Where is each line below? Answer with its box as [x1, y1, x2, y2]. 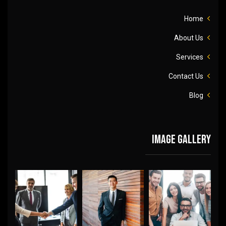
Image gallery [152, 132, 211, 147]
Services [176, 52, 203, 61]
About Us [174, 33, 203, 42]
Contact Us [168, 72, 203, 80]
